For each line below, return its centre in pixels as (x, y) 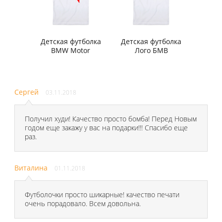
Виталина (31, 168)
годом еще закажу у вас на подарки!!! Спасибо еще (106, 128)
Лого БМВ (151, 51)
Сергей (27, 92)
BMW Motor (71, 51)
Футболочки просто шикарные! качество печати (102, 195)
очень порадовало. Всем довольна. (83, 204)
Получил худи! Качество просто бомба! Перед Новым (111, 119)
